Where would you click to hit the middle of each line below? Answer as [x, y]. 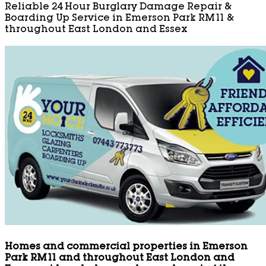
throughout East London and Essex [96, 31]
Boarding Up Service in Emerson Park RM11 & [119, 19]
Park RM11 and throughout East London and [120, 259]
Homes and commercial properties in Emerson [126, 247]
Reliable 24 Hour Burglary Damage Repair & [118, 8]
